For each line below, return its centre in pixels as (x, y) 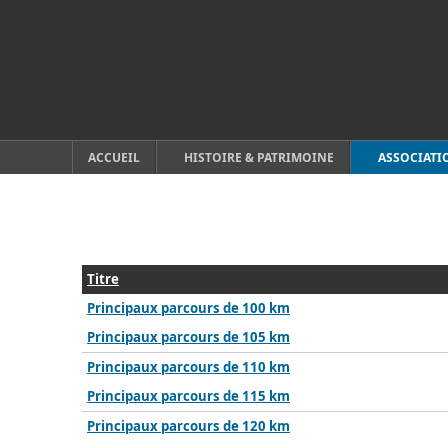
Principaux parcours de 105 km (188, 337)
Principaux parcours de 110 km (188, 367)
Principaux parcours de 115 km (188, 396)
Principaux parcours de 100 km (188, 308)
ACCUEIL (114, 157)
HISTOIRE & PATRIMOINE (259, 157)
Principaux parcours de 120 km (188, 426)
